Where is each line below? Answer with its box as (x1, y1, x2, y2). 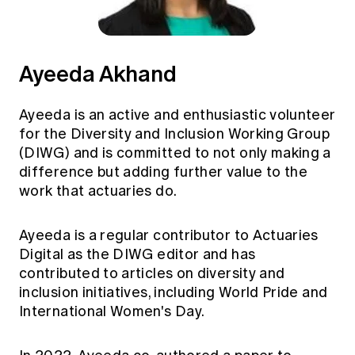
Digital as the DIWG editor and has (19, 245, 256, 263)
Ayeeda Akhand (19, 56, 177, 90)
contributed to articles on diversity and (19, 264, 285, 282)
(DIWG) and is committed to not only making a (19, 143, 331, 162)
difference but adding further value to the (19, 162, 308, 181)
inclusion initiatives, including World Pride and (19, 283, 328, 301)
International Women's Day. (19, 302, 212, 320)
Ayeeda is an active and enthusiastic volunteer (19, 105, 336, 124)
